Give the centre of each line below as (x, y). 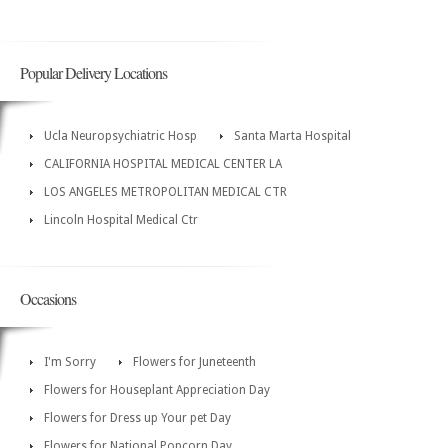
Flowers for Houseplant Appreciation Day (157, 389)
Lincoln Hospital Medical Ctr (121, 219)
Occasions (48, 298)
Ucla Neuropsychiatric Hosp (120, 135)
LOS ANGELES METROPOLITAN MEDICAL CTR (165, 191)
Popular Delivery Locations (93, 72)
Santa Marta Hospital (292, 135)
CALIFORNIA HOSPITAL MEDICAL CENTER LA (163, 163)
